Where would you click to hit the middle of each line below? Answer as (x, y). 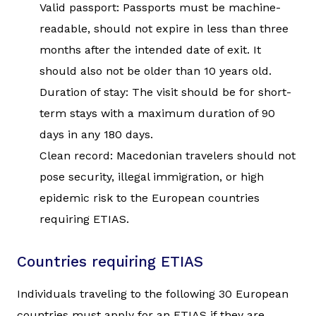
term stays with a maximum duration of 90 (157, 113)
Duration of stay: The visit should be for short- (165, 92)
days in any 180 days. (96, 134)
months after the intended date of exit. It (150, 49)
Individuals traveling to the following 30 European (153, 293)
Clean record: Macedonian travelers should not (168, 155)
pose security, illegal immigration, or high (152, 176)
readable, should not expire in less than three (164, 28)
